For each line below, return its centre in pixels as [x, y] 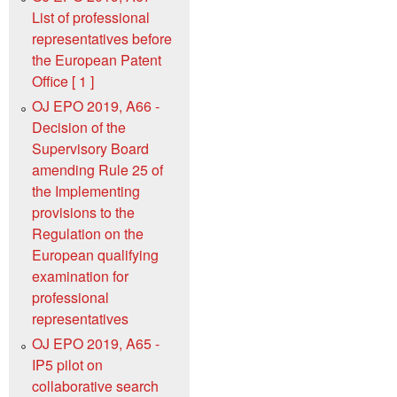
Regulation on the [88, 233]
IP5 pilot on [67, 364]
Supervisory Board [90, 148]
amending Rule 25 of [97, 169]
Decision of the [79, 127]
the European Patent [97, 59]
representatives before [102, 38]
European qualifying [95, 254]
